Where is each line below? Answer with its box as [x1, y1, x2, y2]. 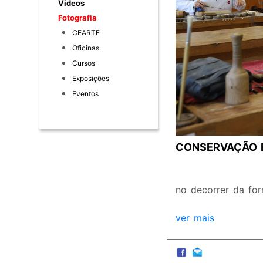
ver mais [175, 212, 214, 224]
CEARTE [72, 28, 100, 38]
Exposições [72, 74, 110, 83]
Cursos [72, 59, 96, 68]
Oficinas [72, 43, 100, 53]
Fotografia [58, 13, 97, 23]
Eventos [72, 89, 99, 99]
